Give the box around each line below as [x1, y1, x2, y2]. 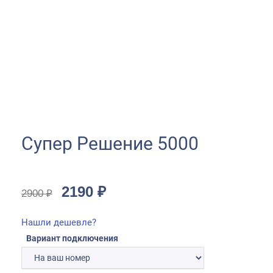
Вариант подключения [26, 233, 118, 244]
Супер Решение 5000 [21, 133, 199, 155]
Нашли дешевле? [21, 217, 96, 229]
